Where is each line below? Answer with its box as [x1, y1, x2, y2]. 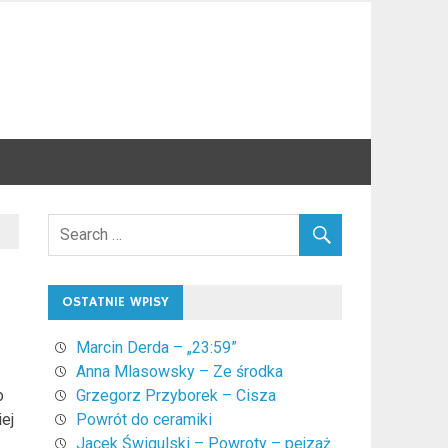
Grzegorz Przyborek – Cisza [75, 385, 276, 405]
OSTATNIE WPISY [61, 292, 169, 311]
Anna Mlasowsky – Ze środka [75, 361, 283, 381]
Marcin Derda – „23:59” [75, 337, 237, 357]
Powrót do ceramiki [75, 409, 212, 429]
